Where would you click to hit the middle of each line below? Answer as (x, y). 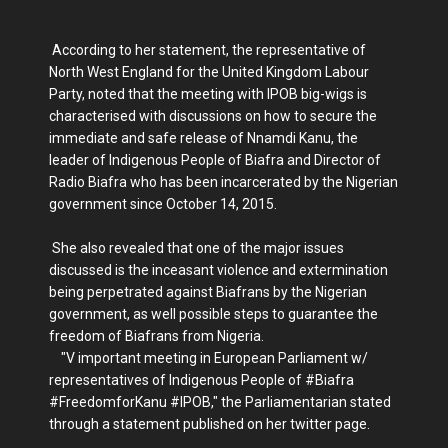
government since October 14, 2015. (163, 203)
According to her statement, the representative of (207, 49)
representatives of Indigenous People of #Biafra (201, 379)
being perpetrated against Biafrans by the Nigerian (208, 291)
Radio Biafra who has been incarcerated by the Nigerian (223, 181)
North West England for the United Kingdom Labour (209, 71)
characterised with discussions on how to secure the (213, 115)
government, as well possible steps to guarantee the (213, 313)
